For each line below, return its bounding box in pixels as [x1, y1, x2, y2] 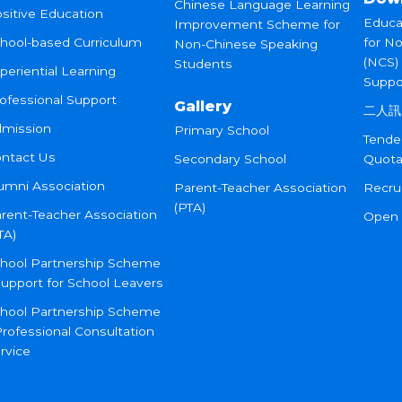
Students [173, 57, 232, 72]
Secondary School [173, 152, 286, 167]
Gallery [173, 97, 232, 116]
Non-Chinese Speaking [173, 37, 318, 52]
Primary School [173, 123, 269, 138]
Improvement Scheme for [173, 17, 340, 32]
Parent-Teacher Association [173, 180, 346, 196]
